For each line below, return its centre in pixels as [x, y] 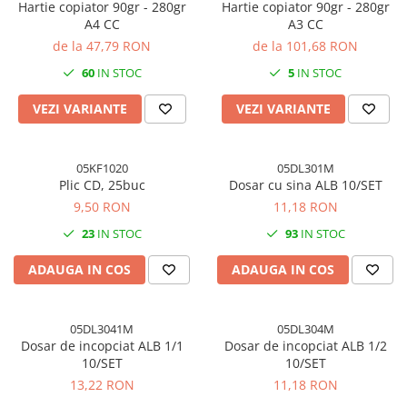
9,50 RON [102, 206]
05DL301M [305, 168]
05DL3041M [102, 328]
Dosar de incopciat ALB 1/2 [305, 345]
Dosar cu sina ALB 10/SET [305, 184]
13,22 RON [102, 384]
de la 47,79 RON [102, 45]
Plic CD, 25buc [102, 184]
